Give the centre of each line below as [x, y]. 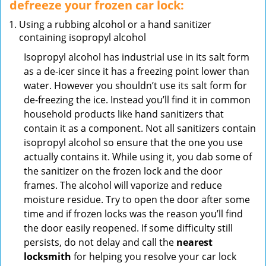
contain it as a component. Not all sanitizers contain [140, 128]
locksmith [47, 256]
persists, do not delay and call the [100, 242]
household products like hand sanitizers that [124, 114]
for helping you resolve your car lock [154, 256]
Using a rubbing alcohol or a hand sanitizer [115, 24]
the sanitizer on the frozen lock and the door [123, 171]
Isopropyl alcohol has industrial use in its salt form [137, 57]
